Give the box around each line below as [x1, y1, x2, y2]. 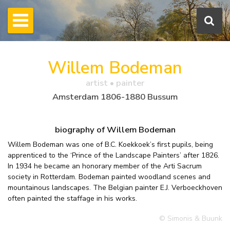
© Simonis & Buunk [159, 214, 222, 224]
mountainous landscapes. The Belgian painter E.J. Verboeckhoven [8, 183, 222, 193]
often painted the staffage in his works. [8, 194, 137, 204]
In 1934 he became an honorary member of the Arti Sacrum [8, 161, 202, 171]
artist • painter [86, 77, 144, 89]
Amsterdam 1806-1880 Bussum [52, 90, 178, 103]
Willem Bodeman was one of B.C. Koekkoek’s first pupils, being [8, 140, 213, 150]
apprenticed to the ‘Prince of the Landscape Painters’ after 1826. [8, 150, 219, 161]
